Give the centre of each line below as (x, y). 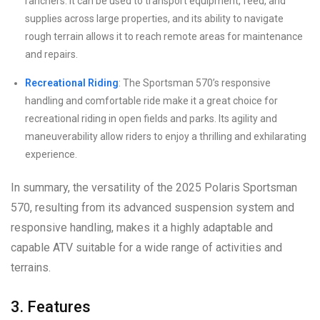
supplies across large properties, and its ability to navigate (154, 18)
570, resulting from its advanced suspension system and (152, 207)
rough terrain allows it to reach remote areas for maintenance (164, 36)
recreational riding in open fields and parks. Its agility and (151, 118)
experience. (51, 154)
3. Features (51, 306)
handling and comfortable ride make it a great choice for (151, 100)
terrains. (31, 267)
